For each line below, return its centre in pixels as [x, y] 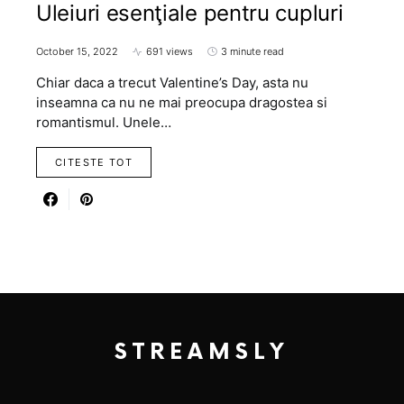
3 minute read [252, 52]
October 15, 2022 [77, 52]
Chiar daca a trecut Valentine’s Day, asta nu [172, 83]
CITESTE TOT [94, 163]
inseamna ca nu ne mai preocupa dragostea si [182, 103]
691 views [170, 52]
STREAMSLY [202, 353]
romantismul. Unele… [104, 123]
